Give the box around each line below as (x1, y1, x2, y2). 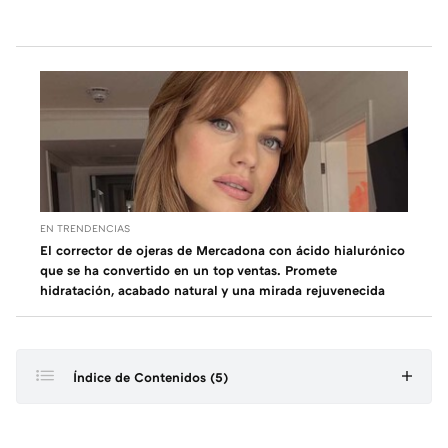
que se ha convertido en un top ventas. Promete (40, 261, 337, 278)
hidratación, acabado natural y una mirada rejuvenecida (40, 281, 385, 298)
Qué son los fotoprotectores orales (61, 420, 272, 437)
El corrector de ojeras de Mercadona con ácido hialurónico (40, 241, 405, 258)
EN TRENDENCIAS (40, 221, 130, 234)
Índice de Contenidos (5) (73, 368, 228, 385)
